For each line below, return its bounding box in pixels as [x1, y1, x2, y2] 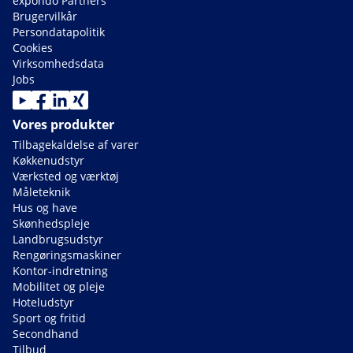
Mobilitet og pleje [13, 279, 105, 295]
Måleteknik [13, 184, 70, 200]
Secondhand [13, 326, 79, 342]
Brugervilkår [13, 9, 77, 24]
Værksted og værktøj [13, 169, 119, 184]
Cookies [13, 40, 53, 56]
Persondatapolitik [13, 24, 105, 40]
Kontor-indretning [13, 263, 108, 279]
